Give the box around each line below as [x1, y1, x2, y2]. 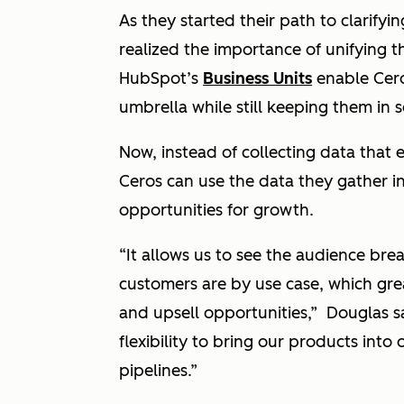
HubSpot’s [119, 68, 203, 88]
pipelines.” [119, 360, 202, 381]
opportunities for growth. [119, 199, 314, 220]
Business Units [203, 68, 312, 88]
